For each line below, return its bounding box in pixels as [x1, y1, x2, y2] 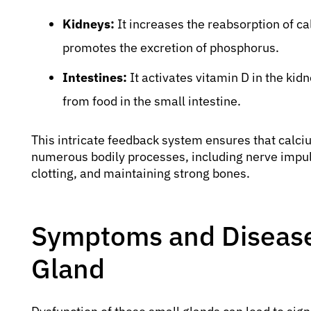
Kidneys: [62, 15, 115, 32]
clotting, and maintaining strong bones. [31, 165, 250, 181]
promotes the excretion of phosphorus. [62, 39, 279, 56]
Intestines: [62, 69, 127, 85]
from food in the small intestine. [62, 92, 241, 109]
